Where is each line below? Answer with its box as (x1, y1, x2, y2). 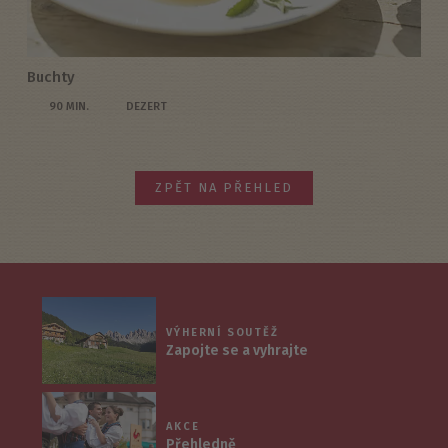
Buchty (26, 68, 75, 87)
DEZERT (125, 99, 167, 114)
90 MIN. (48, 99, 89, 114)
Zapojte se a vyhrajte (166, 341, 309, 359)
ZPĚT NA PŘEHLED (154, 180, 293, 196)
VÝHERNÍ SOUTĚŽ (166, 325, 279, 339)
